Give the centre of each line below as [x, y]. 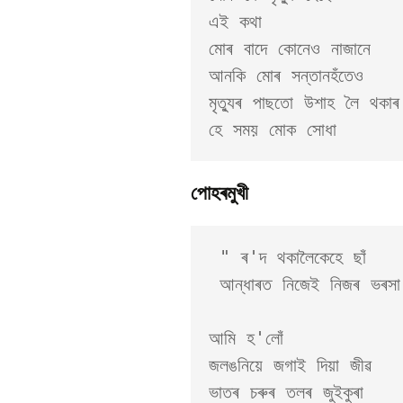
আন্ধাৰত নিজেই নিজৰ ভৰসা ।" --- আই [214, 284]
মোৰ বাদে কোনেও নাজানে [295, 49]
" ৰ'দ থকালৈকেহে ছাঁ [214, 257]
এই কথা [241, 22]
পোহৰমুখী [219, 193]
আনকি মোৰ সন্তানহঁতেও [291, 76]
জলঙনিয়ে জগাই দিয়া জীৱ [290, 365]
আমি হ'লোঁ [246, 338]
